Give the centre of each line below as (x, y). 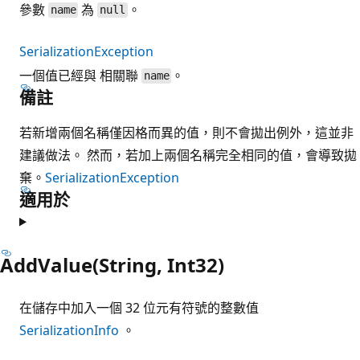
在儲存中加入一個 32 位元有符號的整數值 (139, 307)
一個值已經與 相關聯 (80, 75)
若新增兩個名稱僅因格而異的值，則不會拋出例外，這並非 (186, 132)
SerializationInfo (69, 330)
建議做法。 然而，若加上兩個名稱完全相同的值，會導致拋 (188, 155)
